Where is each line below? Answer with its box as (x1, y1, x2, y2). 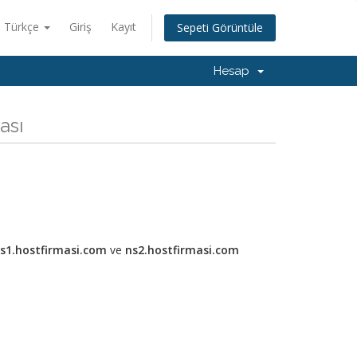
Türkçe (4, 19, 42, 34)
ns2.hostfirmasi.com (121, 242, 239, 257)
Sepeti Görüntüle (177, 20, 263, 36)
